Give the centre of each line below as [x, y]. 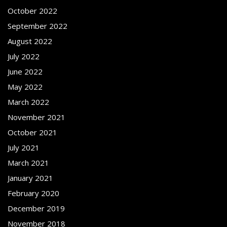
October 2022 [32, 10]
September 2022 [37, 26]
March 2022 [28, 102]
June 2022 [25, 71]
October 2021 [32, 132]
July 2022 [24, 56]
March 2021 [28, 162]
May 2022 [25, 86]
